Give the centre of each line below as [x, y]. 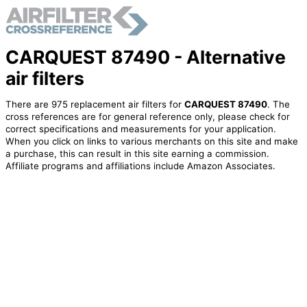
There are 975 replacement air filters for [95, 105]
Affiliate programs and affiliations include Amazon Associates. [140, 166]
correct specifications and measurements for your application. [140, 129]
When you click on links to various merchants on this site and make [151, 142]
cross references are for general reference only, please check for [147, 117]
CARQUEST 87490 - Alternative [145, 57]
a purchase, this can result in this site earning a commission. [137, 154]
